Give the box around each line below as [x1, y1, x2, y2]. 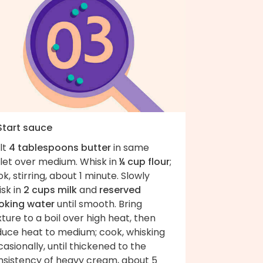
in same [111, 140, 149, 154]
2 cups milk [23, 183, 77, 197]
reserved [99, 183, 141, 197]
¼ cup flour [119, 154, 170, 168]
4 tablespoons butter [9, 140, 111, 154]
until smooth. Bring [55, 197, 142, 211]
